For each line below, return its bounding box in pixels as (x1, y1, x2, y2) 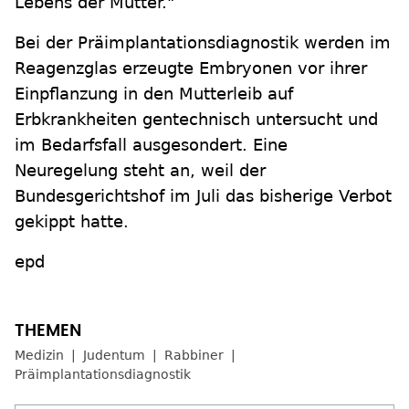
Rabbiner (164, 348, 224, 362)
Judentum (83, 348, 145, 362)
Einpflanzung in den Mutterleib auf (15, 84, 293, 103)
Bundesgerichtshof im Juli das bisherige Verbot (15, 186, 392, 205)
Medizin (15, 348, 64, 362)
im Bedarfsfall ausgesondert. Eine (15, 135, 288, 154)
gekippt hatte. (15, 212, 129, 231)
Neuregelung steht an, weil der (15, 161, 266, 180)
